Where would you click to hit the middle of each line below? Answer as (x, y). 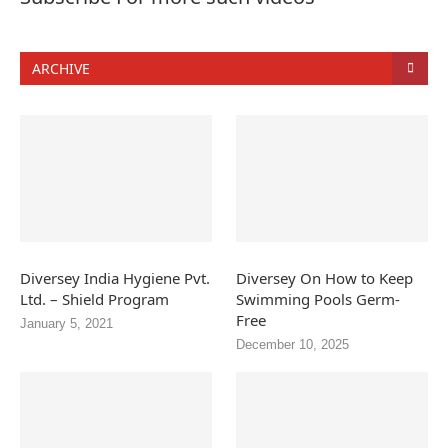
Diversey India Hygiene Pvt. (115, 278)
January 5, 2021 (66, 324)
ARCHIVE (61, 68)
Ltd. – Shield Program (94, 299)
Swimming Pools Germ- (318, 299)
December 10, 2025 (293, 345)
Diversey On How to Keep (325, 278)
